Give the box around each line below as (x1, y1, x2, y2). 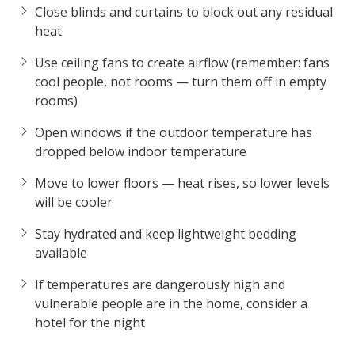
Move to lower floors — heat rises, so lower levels (35, 174, 330, 192)
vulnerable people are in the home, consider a (35, 294, 307, 312)
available (35, 243, 87, 261)
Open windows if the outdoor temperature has (35, 123, 312, 141)
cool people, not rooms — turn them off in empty (35, 72, 326, 90)
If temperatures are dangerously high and (35, 275, 285, 293)
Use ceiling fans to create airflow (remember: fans (35, 53, 330, 71)
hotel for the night (35, 313, 145, 331)
